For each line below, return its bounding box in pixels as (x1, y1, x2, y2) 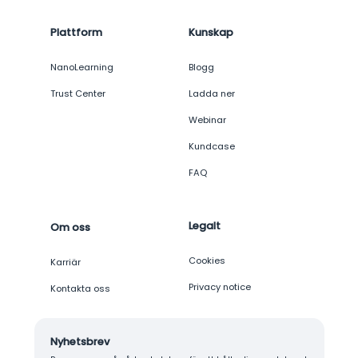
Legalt (189, 219, 221, 233)
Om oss (50, 221, 90, 235)
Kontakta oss (50, 282, 110, 296)
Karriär (50, 256, 81, 269)
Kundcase (189, 140, 235, 153)
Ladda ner (189, 87, 235, 101)
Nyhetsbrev (50, 335, 109, 349)
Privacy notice (189, 280, 251, 294)
